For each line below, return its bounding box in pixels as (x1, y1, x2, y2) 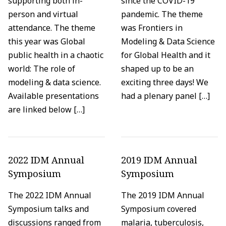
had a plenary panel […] (121, 90, 210, 102)
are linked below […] (8, 104, 85, 116)
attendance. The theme (8, 22, 95, 34)
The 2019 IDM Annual (121, 190, 204, 201)
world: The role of (8, 63, 75, 75)
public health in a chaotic (8, 49, 103, 61)
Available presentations (8, 90, 99, 102)
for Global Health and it (121, 49, 210, 61)
